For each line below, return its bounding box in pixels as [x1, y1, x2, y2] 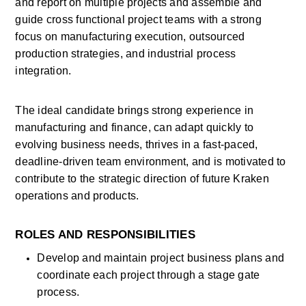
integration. [15, 65, 72, 76]
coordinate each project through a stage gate [37, 269, 260, 281]
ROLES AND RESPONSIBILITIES [15, 228, 195, 241]
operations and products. [15, 190, 139, 201]
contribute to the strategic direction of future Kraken [15, 173, 269, 184]
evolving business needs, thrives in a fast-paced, [15, 139, 258, 150]
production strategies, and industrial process [15, 48, 236, 59]
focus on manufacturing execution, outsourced [15, 31, 245, 42]
